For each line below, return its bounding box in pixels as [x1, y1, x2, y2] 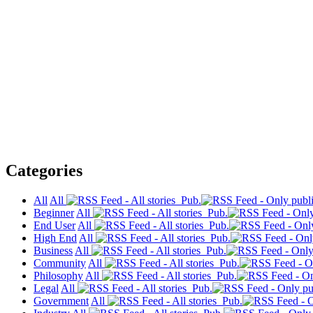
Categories [6, 161, 82, 180]
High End [34, 232, 77, 245]
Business [34, 245, 73, 257]
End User [34, 219, 75, 232]
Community [34, 257, 86, 270]
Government [34, 295, 89, 307]
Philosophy [34, 270, 83, 282]
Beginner [34, 207, 74, 219]
